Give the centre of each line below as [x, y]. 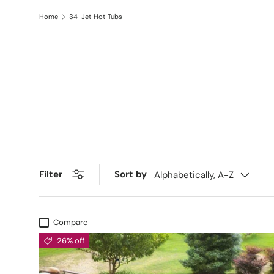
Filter [51, 175]
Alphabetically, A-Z [194, 175]
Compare [70, 223]
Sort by [131, 175]
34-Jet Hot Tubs [95, 16]
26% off [70, 241]
